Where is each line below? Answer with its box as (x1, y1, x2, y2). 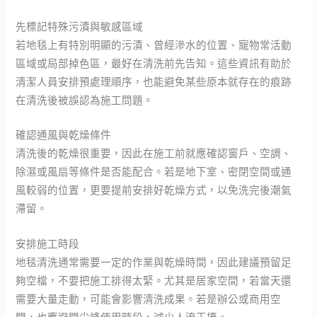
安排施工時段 (16, 236, 80, 250)
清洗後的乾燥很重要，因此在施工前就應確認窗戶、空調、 (16, 146, 292, 161)
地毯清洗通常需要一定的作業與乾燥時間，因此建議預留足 (16, 254, 292, 269)
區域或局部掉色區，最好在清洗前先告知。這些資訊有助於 (16, 56, 292, 71)
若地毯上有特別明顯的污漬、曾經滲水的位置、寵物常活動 (16, 38, 292, 52)
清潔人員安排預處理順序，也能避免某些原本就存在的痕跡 (16, 74, 292, 89)
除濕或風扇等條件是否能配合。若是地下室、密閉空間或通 (16, 164, 292, 179)
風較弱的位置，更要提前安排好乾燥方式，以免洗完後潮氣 (16, 183, 292, 197)
